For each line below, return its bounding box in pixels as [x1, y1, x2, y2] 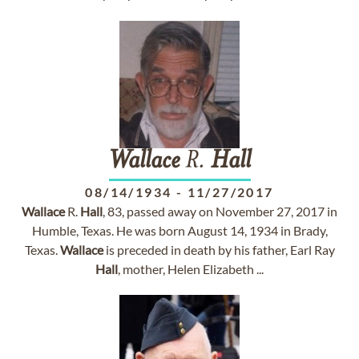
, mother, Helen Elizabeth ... [118, 261, 264, 276]
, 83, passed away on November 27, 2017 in [103, 204, 337, 219]
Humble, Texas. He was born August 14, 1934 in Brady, [31, 223, 328, 238]
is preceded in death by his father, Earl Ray [103, 242, 335, 257]
